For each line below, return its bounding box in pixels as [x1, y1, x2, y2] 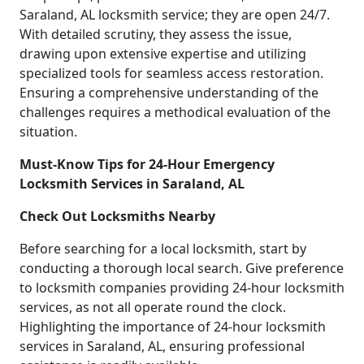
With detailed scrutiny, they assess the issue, [19, 24, 292, 43]
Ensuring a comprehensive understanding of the [19, 83, 318, 102]
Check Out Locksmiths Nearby [19, 206, 215, 225]
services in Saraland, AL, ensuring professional [19, 336, 305, 355]
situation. [19, 122, 77, 141]
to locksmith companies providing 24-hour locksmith [19, 278, 344, 297]
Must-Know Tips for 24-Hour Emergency [19, 154, 275, 173]
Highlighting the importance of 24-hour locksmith [19, 317, 326, 336]
